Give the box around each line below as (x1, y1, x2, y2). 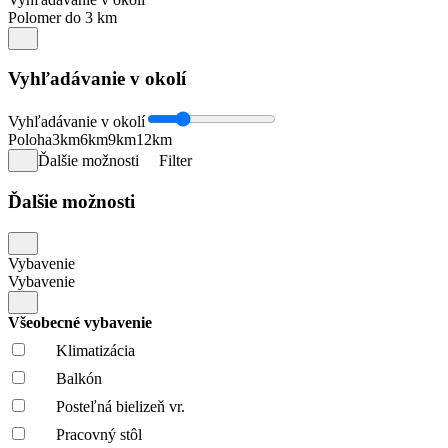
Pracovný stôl (56, 425, 142, 443)
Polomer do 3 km (8, 8, 117, 26)
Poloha (8, 131, 52, 149)
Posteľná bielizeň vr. (56, 397, 185, 415)
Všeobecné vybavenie (8, 313, 156, 331)
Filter (159, 152, 192, 170)
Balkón (56, 369, 102, 387)
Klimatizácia (56, 341, 135, 359)
